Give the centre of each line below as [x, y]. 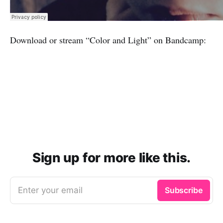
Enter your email [50, 190]
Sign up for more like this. [111, 157]
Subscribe [183, 190]
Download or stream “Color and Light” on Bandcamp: [108, 40]
